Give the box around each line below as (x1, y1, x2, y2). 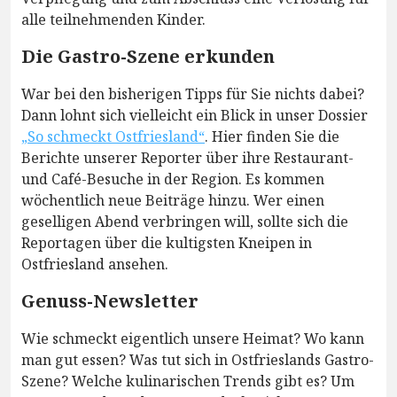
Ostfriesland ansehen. (21, 254, 168, 275)
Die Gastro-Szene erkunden (21, 44, 275, 69)
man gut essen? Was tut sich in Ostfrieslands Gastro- (21, 350, 374, 370)
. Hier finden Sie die (205, 127, 339, 147)
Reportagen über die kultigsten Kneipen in (21, 233, 312, 253)
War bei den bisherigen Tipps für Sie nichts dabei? (21, 84, 364, 105)
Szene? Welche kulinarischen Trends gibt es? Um (21, 371, 354, 392)
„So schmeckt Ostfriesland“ (21, 127, 205, 147)
